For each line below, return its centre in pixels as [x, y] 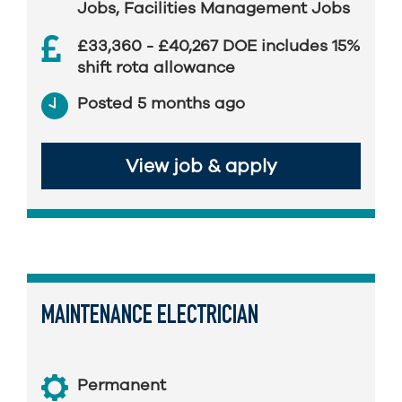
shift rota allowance [156, 67]
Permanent [122, 385]
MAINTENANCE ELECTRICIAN [150, 317]
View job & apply [201, 166]
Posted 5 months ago [161, 103]
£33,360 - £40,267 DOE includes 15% [218, 46]
